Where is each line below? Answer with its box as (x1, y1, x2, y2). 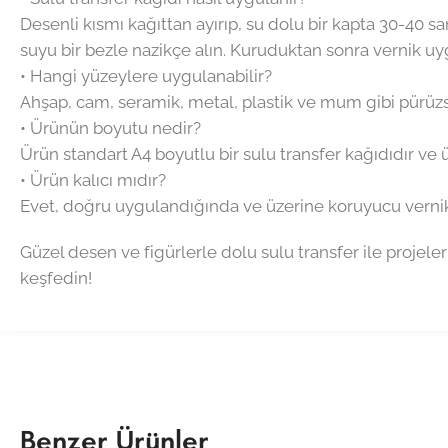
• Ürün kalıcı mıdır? (20, 169, 166, 190)
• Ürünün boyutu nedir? (20, 117, 201, 138)
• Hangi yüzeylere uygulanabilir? (20, 65, 272, 86)
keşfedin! (20, 267, 92, 288)
